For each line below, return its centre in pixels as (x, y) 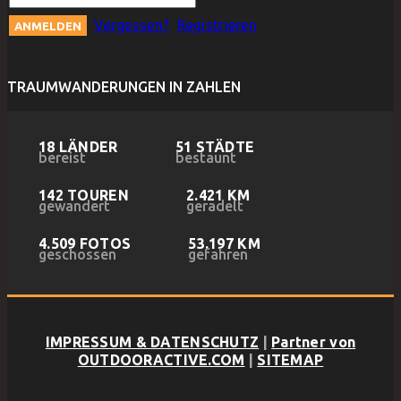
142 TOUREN (84, 196)
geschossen (77, 255)
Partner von (314, 342)
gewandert (74, 206)
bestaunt (205, 158)
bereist (62, 158)
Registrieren (217, 26)
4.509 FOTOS (85, 244)
